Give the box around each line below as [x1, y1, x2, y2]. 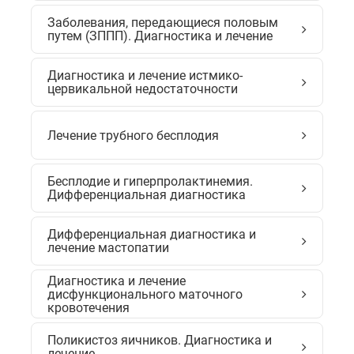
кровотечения [47, 299, 130, 315]
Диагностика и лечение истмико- [47, 68, 243, 83]
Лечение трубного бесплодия [47, 127, 219, 143]
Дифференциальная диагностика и [47, 227, 256, 242]
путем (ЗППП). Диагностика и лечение [47, 28, 273, 43]
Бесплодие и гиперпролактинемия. [47, 174, 253, 189]
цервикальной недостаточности [47, 81, 238, 96]
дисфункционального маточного [47, 286, 243, 302]
